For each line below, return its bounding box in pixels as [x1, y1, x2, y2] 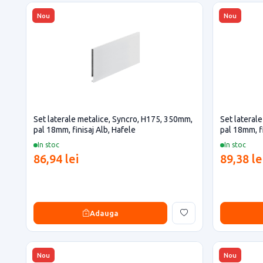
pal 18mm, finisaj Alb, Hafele [33, 125, 136, 134]
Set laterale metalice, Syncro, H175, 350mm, [33, 114, 193, 124]
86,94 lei [33, 152, 79, 166]
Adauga [90, 208, 119, 217]
